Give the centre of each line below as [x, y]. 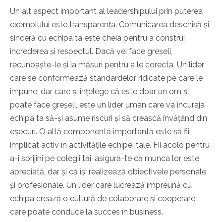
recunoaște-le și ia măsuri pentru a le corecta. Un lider [107, 65]
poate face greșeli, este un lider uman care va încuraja [107, 105]
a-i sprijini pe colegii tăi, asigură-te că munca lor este [105, 159]
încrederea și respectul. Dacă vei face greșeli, [91, 52]
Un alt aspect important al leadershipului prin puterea [106, 11]
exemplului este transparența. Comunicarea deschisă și [110, 25]
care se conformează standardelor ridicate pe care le [106, 78]
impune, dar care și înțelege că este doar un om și [99, 92]
